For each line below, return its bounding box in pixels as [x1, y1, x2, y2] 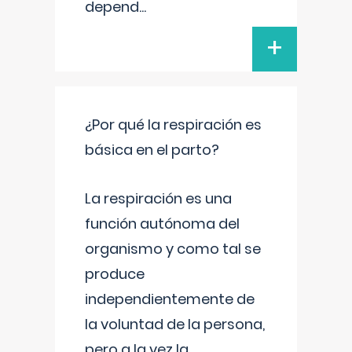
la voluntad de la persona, [85, 314, 265, 334]
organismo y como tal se [85, 239, 261, 258]
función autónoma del [85, 214, 240, 233]
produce [85, 264, 145, 284]
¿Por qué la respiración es [85, 115, 262, 134]
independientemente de [85, 289, 255, 309]
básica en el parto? [85, 140, 219, 159]
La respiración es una [85, 189, 232, 208]
